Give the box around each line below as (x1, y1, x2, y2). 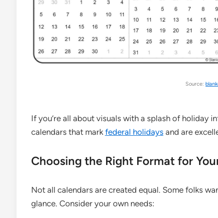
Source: (185, 81, 206, 88)
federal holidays (105, 127, 163, 137)
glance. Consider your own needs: (31, 198, 154, 208)
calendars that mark (31, 127, 105, 137)
